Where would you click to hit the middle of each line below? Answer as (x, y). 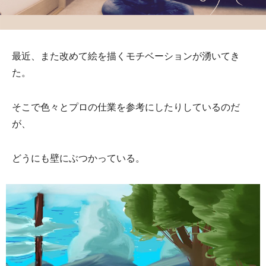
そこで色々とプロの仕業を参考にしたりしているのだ (126, 107)
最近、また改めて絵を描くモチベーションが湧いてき (126, 56)
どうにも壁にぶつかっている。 (78, 158)
